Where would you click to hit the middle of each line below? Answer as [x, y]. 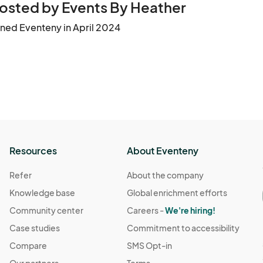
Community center [47, 210]
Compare [28, 246]
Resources [33, 151]
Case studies [35, 228]
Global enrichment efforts [177, 193]
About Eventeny [163, 151]
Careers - [146, 210]
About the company [166, 175]
